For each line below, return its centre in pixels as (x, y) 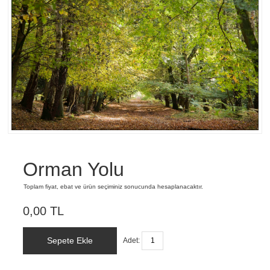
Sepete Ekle (70, 241)
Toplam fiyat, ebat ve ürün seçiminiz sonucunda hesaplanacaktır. (114, 187)
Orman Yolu (74, 170)
